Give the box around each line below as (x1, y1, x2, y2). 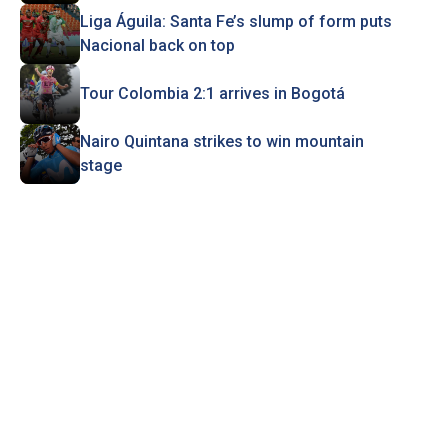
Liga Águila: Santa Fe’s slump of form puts (79, 12, 392, 31)
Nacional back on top (79, 36, 235, 55)
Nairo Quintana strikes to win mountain (79, 132, 364, 151)
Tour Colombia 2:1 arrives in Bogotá (79, 84, 345, 103)
